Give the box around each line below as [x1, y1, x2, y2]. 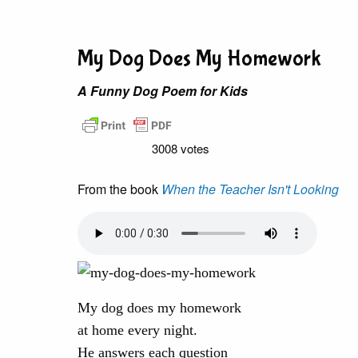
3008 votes [151, 140, 209, 157]
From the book [78, 180, 161, 198]
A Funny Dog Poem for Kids [78, 82, 248, 100]
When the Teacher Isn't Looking [161, 180, 339, 198]
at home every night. [78, 321, 197, 338]
